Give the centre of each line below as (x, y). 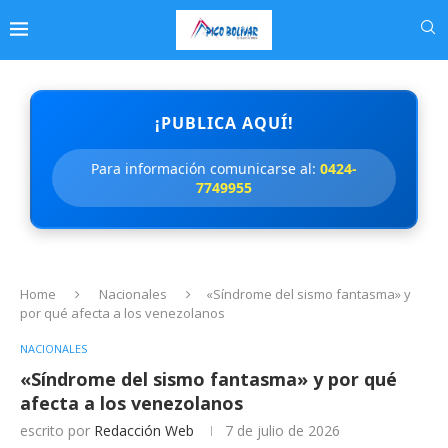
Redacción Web (144, 430)
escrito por (57, 430)
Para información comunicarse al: (205, 168)
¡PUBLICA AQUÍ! (224, 122)
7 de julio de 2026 (282, 430)
